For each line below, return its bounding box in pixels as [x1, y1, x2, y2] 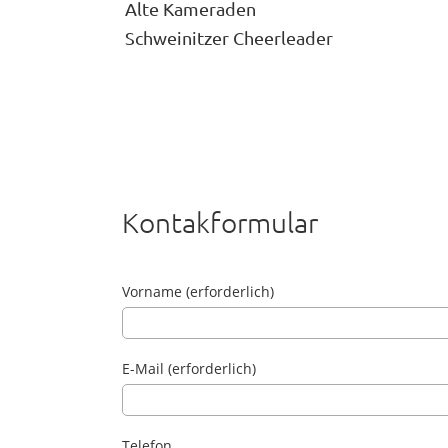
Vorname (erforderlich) [122, 282, 274, 301]
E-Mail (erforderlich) [122, 359, 256, 378]
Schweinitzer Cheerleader [125, 27, 333, 48]
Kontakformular [122, 206, 318, 239]
